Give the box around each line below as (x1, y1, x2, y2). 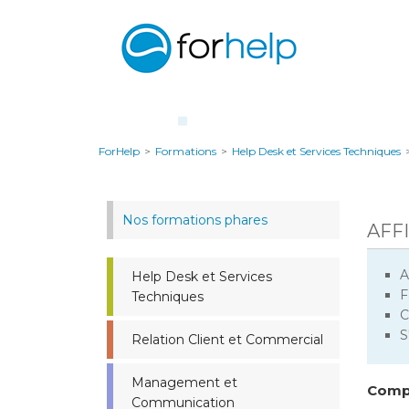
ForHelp (99, 144, 140, 158)
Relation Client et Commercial (131, 331, 323, 348)
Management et (131, 374, 237, 391)
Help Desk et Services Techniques (232, 144, 401, 158)
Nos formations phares (122, 212, 267, 228)
